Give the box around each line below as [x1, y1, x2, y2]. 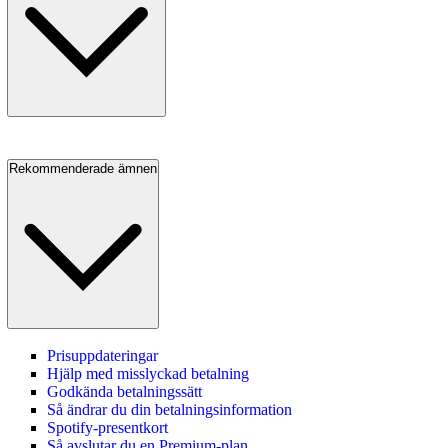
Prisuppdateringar [47, 347, 158, 365]
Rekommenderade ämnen [9, 160, 157, 176]
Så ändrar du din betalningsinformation [47, 401, 292, 419]
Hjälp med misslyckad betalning [47, 365, 249, 383]
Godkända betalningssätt [47, 383, 202, 401]
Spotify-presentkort [47, 419, 168, 437]
